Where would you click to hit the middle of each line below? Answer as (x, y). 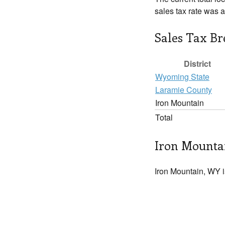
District (197, 64)
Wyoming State (182, 77)
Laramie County (184, 90)
